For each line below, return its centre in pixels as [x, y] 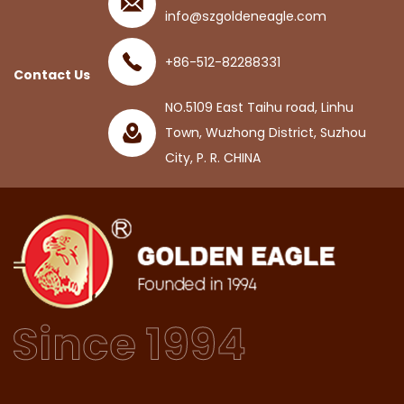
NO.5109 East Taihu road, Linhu [259, 107]
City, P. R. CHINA [213, 158]
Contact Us [52, 74]
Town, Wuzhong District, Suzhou [266, 133]
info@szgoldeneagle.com [246, 16]
